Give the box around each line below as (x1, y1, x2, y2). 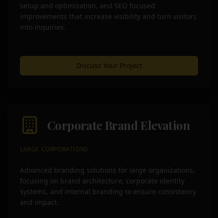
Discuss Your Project (76, 61, 142, 70)
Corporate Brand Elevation (47, 117, 190, 133)
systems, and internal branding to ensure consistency (20, 187, 196, 196)
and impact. (20, 198, 59, 207)
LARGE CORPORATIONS (20, 145, 89, 153)
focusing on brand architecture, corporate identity (20, 176, 184, 185)
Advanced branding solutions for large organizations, (20, 165, 195, 175)
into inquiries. (20, 22, 66, 32)
